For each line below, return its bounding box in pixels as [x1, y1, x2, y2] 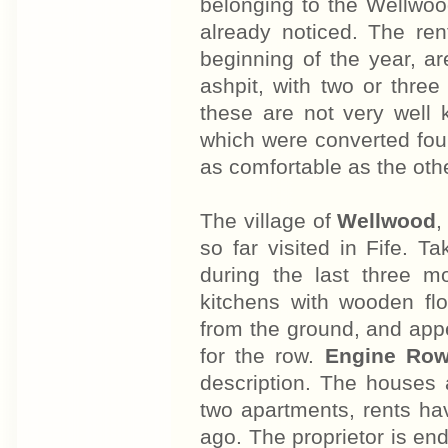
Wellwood [337, 209, 437, 234]
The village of [200, 209, 338, 234]
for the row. [200, 344, 325, 369]
